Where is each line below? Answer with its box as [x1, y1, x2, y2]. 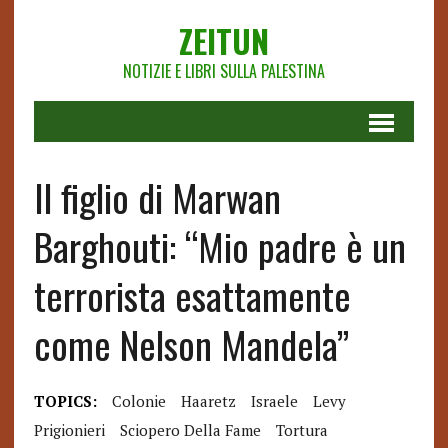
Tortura [275, 420, 328, 440]
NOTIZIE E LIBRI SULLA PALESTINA [122, 59, 325, 83]
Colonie [111, 391, 166, 411]
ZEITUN [178, 17, 269, 64]
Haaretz [180, 391, 236, 411]
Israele [250, 391, 298, 411]
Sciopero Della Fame [119, 420, 261, 440]
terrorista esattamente [33, 267, 351, 323]
